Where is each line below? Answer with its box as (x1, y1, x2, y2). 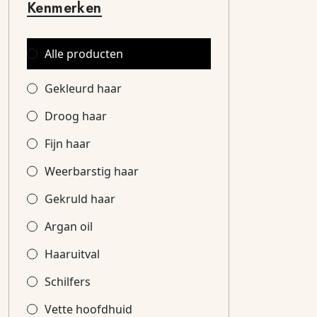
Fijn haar (45, 136, 91, 151)
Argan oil (45, 219, 93, 234)
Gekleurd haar (45, 81, 122, 96)
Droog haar (45, 108, 107, 124)
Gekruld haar (45, 191, 115, 207)
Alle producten (45, 46, 123, 62)
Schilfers (45, 274, 91, 289)
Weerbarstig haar (45, 163, 139, 179)
